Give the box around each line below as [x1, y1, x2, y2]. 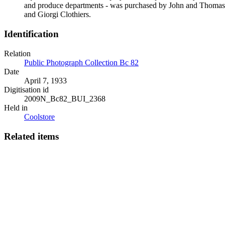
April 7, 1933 [24, 76, 67, 85]
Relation [4, 49, 31, 58]
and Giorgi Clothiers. [24, 10, 91, 19]
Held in [4, 103, 28, 112]
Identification [4, 29, 59, 40]
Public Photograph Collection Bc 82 [24, 58, 139, 67]
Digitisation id [4, 85, 49, 94]
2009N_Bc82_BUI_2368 [24, 94, 105, 103]
